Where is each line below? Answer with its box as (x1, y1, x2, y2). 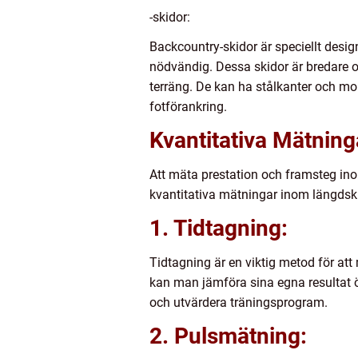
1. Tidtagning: (149, 215, 288, 242)
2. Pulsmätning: (149, 323, 307, 350)
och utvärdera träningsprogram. (149, 295, 328, 311)
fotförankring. (149, 99, 227, 115)
